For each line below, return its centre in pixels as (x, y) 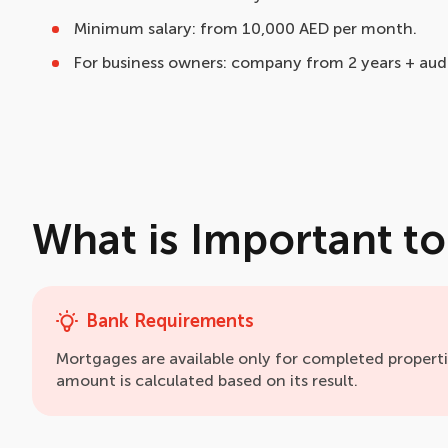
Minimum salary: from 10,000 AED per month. (245, 28)
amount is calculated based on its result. (207, 380)
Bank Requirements (170, 321)
